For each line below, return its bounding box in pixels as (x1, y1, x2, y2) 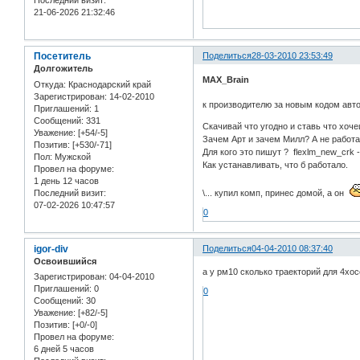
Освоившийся (34, 256, 96, 266)
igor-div (34, 243, 68, 255)
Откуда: (34, 79, 66, 89)
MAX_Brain (202, 74, 250, 84)
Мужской (52, 151, 91, 162)
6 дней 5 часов (34, 344, 94, 354)
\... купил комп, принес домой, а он (202, 187, 350, 198)
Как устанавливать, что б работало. (202, 159, 349, 170)
